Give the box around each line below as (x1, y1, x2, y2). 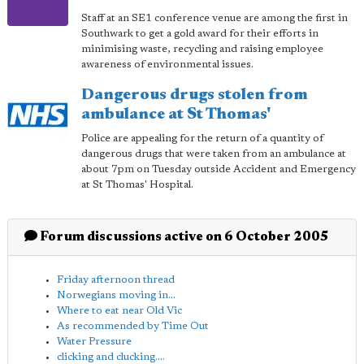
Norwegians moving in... (57, 290, 175, 301)
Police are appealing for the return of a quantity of (81, 133, 323, 144)
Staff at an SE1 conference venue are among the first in (81, 13, 348, 24)
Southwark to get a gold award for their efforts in (81, 28, 318, 39)
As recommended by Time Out (57, 321, 209, 331)
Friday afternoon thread (57, 275, 175, 285)
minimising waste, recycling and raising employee (81, 44, 323, 54)
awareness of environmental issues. (81, 59, 253, 70)
